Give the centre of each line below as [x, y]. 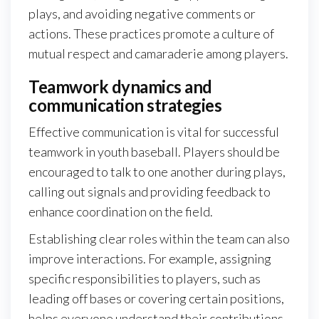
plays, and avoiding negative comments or [142, 13]
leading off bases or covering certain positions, [156, 298]
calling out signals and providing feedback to [150, 191]
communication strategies [125, 105]
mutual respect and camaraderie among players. [158, 53]
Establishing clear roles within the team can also [159, 238]
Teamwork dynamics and [120, 86]
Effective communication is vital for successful [154, 131]
